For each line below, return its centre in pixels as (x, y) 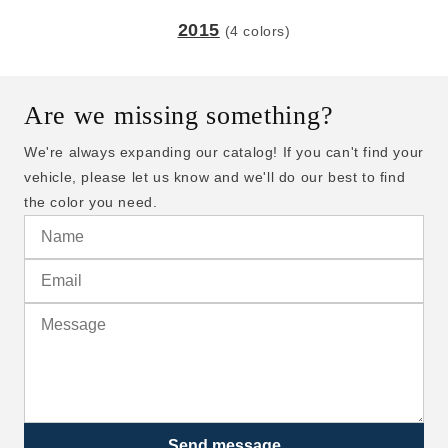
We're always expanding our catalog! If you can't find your (224, 152)
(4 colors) (257, 31)
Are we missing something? (179, 116)
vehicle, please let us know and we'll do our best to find (215, 177)
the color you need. (91, 202)
